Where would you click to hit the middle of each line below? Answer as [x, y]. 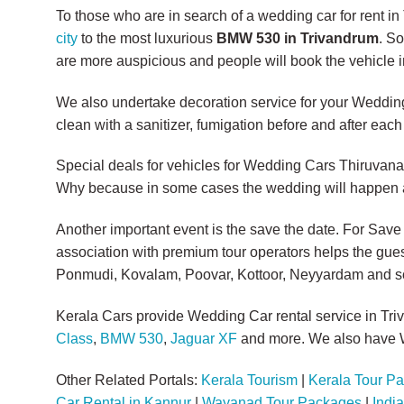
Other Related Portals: [129, 380]
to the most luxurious [147, 38]
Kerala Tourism [249, 380]
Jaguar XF [204, 338]
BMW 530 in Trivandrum [298, 38]
